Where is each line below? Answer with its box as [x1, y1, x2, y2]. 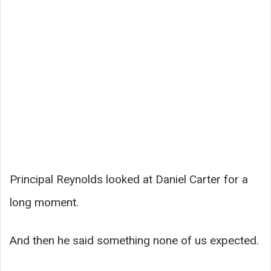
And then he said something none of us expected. [10, 233, 259, 248]
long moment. [10, 195, 79, 210]
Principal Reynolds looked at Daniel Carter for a [10, 172, 248, 187]
